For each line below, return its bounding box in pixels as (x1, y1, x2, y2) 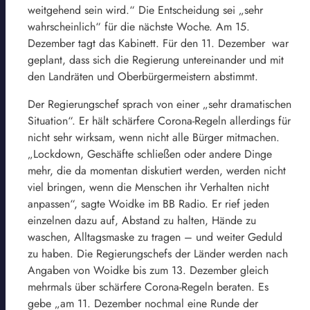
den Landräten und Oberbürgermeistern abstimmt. (28, 68, 258, 84)
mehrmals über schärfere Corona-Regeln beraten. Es (28, 278, 268, 295)
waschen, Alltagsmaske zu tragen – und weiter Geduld (28, 228, 282, 245)
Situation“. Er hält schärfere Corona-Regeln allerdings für (28, 112, 291, 129)
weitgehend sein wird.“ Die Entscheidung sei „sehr (28, 1, 263, 18)
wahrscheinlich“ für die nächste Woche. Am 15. (28, 18, 250, 35)
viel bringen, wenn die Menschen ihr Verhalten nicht (28, 179, 269, 195)
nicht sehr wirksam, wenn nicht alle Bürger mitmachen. (28, 129, 280, 145)
